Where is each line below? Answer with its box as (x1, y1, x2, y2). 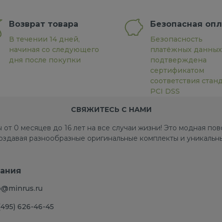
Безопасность (150, 35, 203, 44)
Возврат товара (8, 19, 78, 29)
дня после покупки (8, 55, 81, 64)
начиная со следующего (8, 45, 99, 54)
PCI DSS (150, 87, 180, 96)
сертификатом (150, 66, 204, 75)
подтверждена (150, 55, 207, 64)
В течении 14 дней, (8, 35, 80, 44)
